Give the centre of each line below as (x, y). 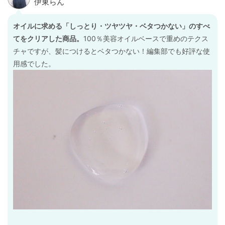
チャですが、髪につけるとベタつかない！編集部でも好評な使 (111, 51)
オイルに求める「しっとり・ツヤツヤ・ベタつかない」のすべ (111, 26)
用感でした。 (34, 64)
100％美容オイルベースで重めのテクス (146, 39)
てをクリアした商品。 (48, 39)
